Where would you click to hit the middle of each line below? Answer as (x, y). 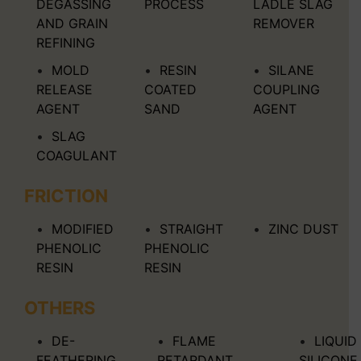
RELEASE (64, 89)
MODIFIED (83, 228)
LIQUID (336, 340)
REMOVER (283, 23)
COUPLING (286, 89)
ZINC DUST (303, 228)
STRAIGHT (192, 228)
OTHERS (60, 307)
